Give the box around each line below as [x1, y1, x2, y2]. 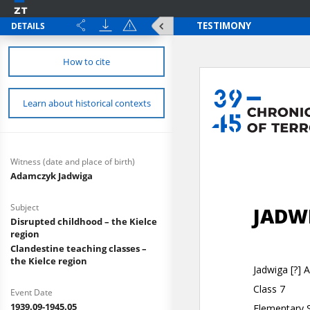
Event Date [10, 286, 53, 298]
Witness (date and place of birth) [10, 156, 135, 167]
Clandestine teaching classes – [10, 242, 147, 255]
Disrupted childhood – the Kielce [10, 215, 157, 228]
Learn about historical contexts [22, 97, 151, 109]
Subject [10, 201, 39, 213]
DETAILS [11, 20, 45, 32]
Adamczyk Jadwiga [10, 170, 93, 182]
